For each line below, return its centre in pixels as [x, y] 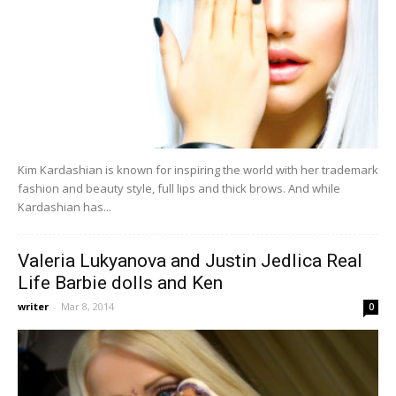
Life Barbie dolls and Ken [120, 282]
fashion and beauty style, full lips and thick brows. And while [179, 188]
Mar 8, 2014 [88, 306]
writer [33, 306]
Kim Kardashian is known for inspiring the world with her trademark [198, 169]
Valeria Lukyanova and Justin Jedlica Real [190, 260]
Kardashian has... [65, 206]
